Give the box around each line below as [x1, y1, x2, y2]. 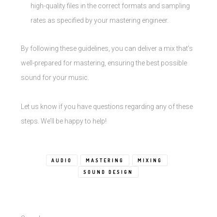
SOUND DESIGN [83, 169, 134, 175]
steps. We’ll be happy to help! [20, 117, 107, 125]
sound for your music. [20, 74, 89, 82]
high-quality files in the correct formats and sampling [30, 2, 190, 10]
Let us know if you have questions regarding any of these [20, 103, 193, 111]
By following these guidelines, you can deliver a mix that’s [20, 45, 193, 53]
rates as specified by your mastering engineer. [30, 16, 169, 25]
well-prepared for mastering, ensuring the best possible [20, 59, 187, 67]
